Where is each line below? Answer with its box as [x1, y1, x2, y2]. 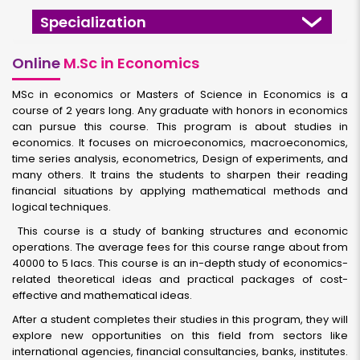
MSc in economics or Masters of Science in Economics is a [12, 87, 348, 102]
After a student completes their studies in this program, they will [12, 312, 348, 327]
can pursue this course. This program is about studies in [12, 119, 348, 134]
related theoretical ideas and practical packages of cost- [12, 272, 348, 287]
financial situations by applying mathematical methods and [12, 183, 348, 198]
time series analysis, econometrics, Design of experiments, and [12, 151, 348, 166]
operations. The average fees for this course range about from [12, 239, 348, 255]
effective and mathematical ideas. [12, 288, 192, 303]
